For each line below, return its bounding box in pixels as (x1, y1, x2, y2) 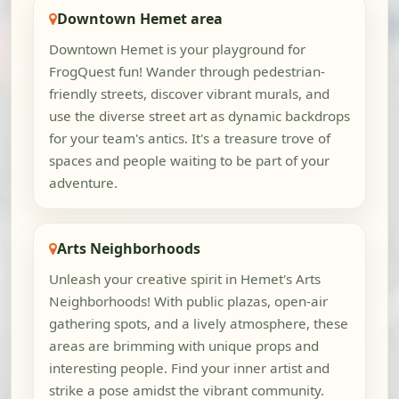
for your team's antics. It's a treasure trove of (48, 129, 330, 148)
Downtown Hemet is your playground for (48, 40, 305, 59)
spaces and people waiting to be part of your (48, 151, 330, 170)
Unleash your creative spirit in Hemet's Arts (48, 269, 321, 288)
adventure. (48, 174, 118, 192)
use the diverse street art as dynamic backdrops (48, 107, 350, 126)
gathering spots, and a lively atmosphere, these (48, 313, 348, 332)
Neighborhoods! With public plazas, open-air (48, 291, 328, 310)
